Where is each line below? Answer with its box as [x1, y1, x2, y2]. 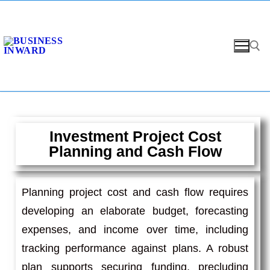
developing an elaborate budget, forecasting [22, 204, 248, 217]
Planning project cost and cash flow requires [22, 186, 248, 198]
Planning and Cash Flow [48, 142, 222, 160]
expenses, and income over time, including [22, 223, 248, 236]
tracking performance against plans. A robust [22, 242, 248, 254]
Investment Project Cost [49, 127, 221, 145]
